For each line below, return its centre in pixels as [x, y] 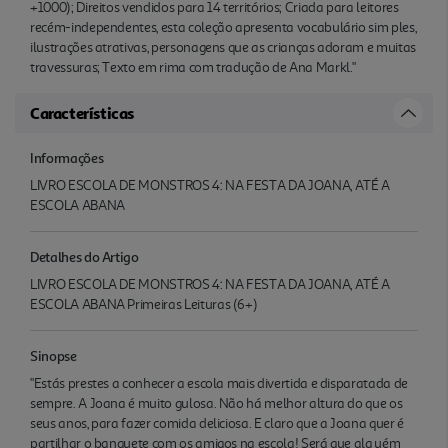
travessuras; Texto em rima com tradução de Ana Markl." [193, 67]
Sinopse [53, 355]
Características [82, 112]
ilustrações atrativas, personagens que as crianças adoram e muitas [223, 47]
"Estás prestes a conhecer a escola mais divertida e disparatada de [219, 383]
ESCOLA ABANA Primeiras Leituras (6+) [144, 304]
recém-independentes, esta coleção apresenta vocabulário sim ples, [223, 27]
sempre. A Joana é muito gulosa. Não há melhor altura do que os [216, 403]
